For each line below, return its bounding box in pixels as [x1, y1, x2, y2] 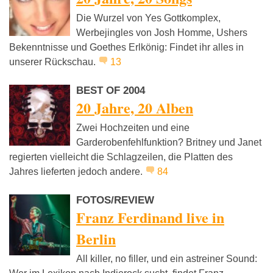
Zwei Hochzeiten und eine [76, 122, 190, 133]
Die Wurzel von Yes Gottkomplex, [76, 13, 221, 24]
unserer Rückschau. [9, 57, 98, 68]
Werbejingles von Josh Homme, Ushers [76, 27, 247, 38]
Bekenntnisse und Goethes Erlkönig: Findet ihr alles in [9, 42, 244, 53]
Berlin [76, 228, 116, 250]
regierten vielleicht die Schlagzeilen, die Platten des [9, 152, 233, 163]
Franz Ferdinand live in [76, 207, 224, 229]
